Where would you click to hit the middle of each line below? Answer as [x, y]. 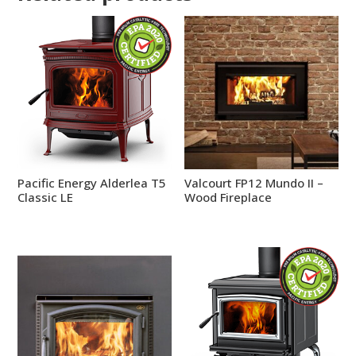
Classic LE [46, 197]
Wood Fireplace [228, 197]
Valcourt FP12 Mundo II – [254, 182]
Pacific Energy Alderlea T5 [92, 182]
